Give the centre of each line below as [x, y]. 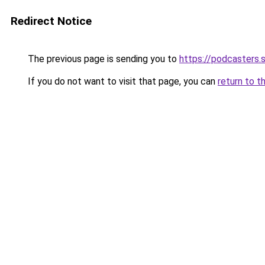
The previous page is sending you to [102, 59]
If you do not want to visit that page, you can [122, 81]
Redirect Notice [51, 21]
